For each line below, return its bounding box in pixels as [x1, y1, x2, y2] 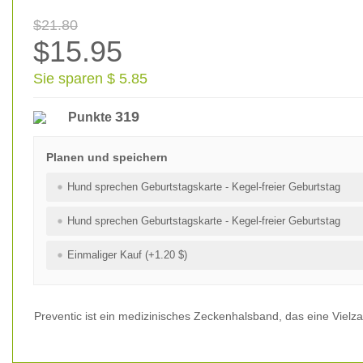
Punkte [68, 110, 115, 124]
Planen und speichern [46, 151, 168, 164]
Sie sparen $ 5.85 [33, 70, 147, 87]
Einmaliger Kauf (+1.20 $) [67, 249, 187, 261]
